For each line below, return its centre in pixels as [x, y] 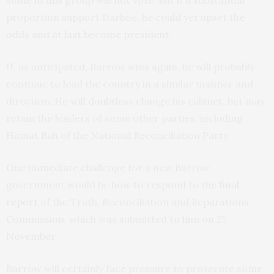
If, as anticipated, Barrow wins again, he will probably [130, 67]
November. [32, 236]
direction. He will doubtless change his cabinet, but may [135, 101]
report [22, 202]
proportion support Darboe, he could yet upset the [125, 17]
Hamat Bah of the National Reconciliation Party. [118, 135]
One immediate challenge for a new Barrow [108, 168]
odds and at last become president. [89, 35]
